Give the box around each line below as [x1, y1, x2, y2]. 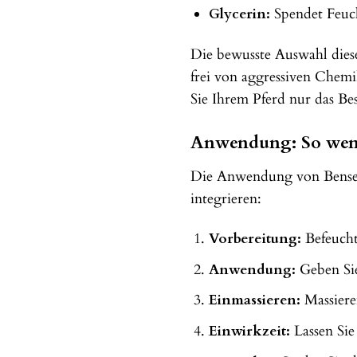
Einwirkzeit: [208, 322, 290, 341]
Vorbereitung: [208, 229, 301, 249]
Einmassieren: [208, 291, 300, 310]
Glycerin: [208, 4, 270, 23]
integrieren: [190, 189, 261, 208]
